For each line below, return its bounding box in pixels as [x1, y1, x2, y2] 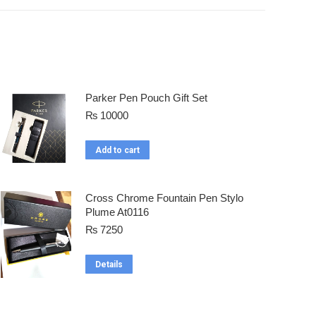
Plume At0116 [85, 206, 149, 219]
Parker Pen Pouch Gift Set [85, 92, 207, 104]
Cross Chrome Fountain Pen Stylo [85, 192, 243, 205]
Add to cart [95, 145, 140, 156]
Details [95, 260, 123, 270]
